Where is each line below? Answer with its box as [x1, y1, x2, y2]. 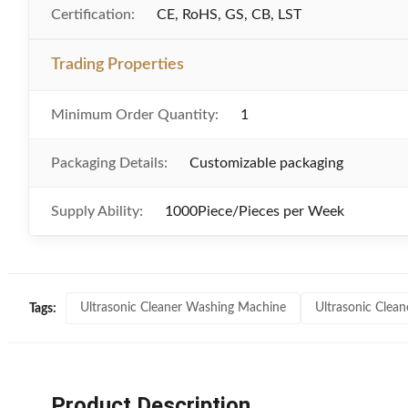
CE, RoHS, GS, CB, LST [157, 7, 301, 22]
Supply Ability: [51, 204, 143, 219]
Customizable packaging [189, 156, 343, 170]
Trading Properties [51, 56, 184, 73]
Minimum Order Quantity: [51, 107, 219, 122]
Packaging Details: [51, 156, 168, 170]
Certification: [51, 7, 135, 22]
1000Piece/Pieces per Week [165, 204, 344, 219]
